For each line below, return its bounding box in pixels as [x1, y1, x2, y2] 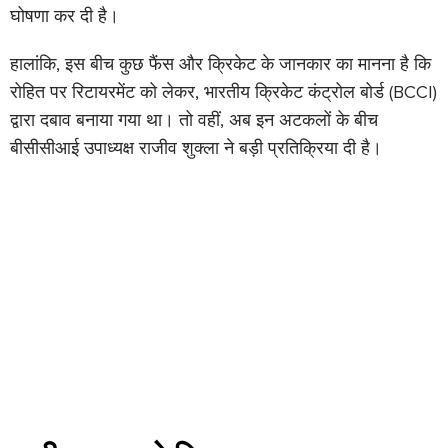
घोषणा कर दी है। [10, 5, 119, 28]
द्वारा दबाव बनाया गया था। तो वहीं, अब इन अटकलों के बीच [10, 109, 378, 132]
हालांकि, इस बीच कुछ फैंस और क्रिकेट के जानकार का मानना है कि [10, 53, 431, 76]
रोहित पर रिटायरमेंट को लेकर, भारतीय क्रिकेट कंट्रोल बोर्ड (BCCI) [10, 81, 437, 104]
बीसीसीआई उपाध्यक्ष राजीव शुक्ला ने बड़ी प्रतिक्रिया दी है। [10, 137, 382, 160]
